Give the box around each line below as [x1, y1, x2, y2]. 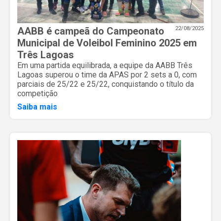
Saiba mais [17, 102, 57, 111]
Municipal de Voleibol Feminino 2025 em [17, 37, 197, 49]
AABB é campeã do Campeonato [17, 25, 164, 37]
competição [17, 88, 58, 98]
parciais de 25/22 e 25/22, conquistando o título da [17, 79, 194, 89]
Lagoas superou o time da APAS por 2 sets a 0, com [17, 70, 197, 79]
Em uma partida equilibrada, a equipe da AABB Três [17, 60, 192, 70]
